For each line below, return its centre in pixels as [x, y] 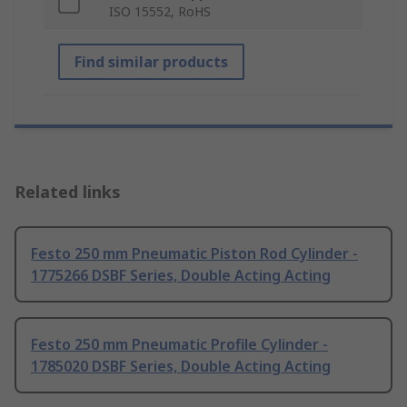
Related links [68, 192]
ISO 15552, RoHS [160, 12]
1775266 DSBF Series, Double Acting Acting [181, 276]
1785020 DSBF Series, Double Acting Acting [181, 367]
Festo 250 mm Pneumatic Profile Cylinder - [179, 345]
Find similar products [151, 62]
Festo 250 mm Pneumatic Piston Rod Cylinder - [194, 254]
